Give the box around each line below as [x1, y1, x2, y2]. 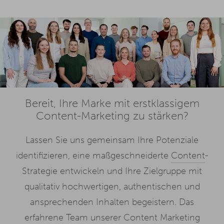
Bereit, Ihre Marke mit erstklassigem [24, 97, 199, 110]
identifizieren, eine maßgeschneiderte [16, 150, 171, 161]
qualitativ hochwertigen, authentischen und [24, 181, 200, 192]
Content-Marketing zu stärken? [35, 109, 188, 123]
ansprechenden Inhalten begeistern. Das [30, 196, 194, 208]
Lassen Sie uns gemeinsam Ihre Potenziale [25, 134, 198, 146]
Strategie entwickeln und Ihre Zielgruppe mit [22, 165, 202, 177]
